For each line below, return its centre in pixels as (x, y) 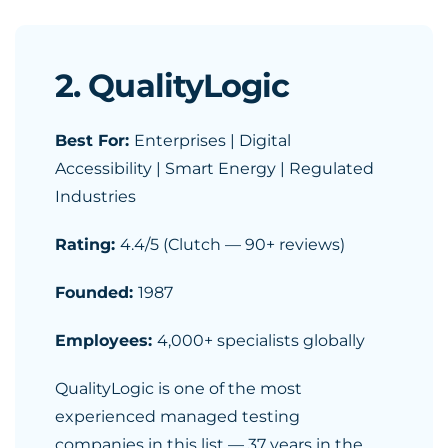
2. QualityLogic (172, 85)
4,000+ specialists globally (261, 340)
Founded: (96, 292)
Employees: (106, 340)
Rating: (87, 244)
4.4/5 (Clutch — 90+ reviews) (232, 244)
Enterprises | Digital (212, 140)
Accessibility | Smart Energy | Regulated (214, 168)
